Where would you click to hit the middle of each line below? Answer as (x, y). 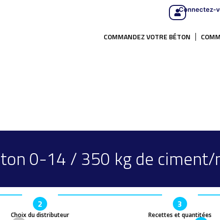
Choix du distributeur (40, 215)
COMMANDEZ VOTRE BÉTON (147, 37)
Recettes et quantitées (180, 215)
